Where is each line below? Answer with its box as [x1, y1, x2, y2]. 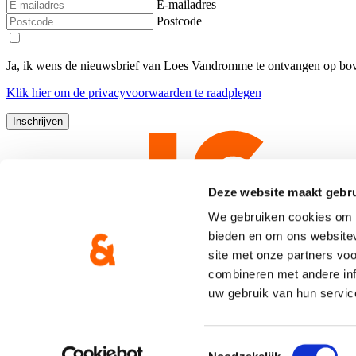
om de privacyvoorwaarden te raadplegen [51, 86, 261, 100]
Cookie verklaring [104, 335, 195, 349]
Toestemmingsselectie [207, 339, 326, 354]
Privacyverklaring [6, 335, 95, 349]
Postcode [157, 14, 202, 29]
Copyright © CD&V [6, 308, 110, 322]
